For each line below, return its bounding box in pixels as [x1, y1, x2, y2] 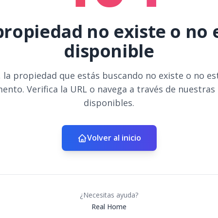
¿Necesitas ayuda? [80, 190, 138, 200]
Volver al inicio [87, 132, 141, 143]
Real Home [91, 202, 127, 211]
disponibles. [84, 97, 134, 109]
